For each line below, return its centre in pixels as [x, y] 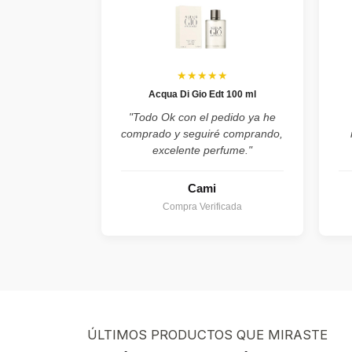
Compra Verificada [202, 207]
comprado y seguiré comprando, [202, 134]
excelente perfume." [202, 150]
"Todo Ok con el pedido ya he [202, 117]
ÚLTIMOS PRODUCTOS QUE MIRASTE [207, 335]
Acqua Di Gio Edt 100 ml [202, 95]
